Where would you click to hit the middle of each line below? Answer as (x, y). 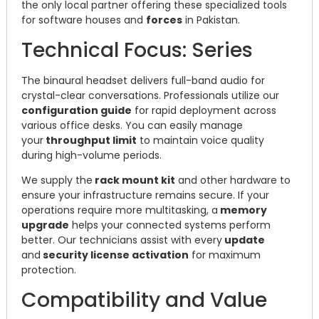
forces (164, 20)
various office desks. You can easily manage (132, 125)
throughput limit (90, 140)
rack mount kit (134, 181)
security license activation (115, 255)
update (244, 240)
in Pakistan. (211, 20)
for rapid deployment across (204, 110)
